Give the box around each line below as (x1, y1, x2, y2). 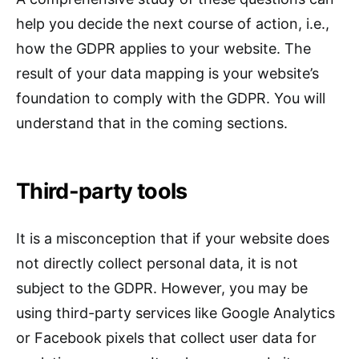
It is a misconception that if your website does (16, 230, 329, 248)
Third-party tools (16, 178, 188, 205)
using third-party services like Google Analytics (16, 305, 335, 322)
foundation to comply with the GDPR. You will (16, 90, 325, 107)
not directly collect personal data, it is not (16, 255, 298, 272)
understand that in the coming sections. (16, 115, 288, 132)
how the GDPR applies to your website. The (16, 40, 311, 58)
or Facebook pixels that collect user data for (16, 329, 317, 347)
